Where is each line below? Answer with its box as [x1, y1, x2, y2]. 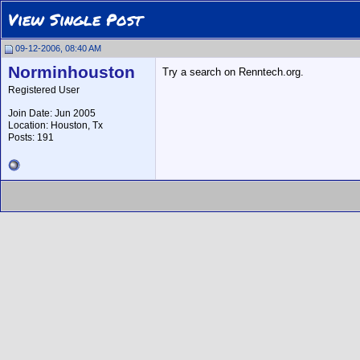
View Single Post [8, 8, 142, 31]
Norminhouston [8, 63, 135, 82]
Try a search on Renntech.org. [162, 66, 304, 78]
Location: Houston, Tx [8, 120, 103, 131]
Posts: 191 [8, 132, 54, 143]
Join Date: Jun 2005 [8, 108, 96, 119]
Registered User [8, 84, 80, 96]
